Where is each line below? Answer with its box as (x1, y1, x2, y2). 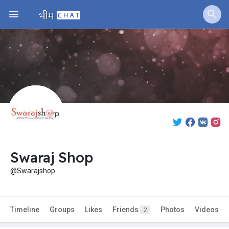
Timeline (10, 205, 39, 214)
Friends (112, 205, 140, 214)
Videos (195, 205, 219, 214)
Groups (50, 205, 75, 214)
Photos (161, 205, 185, 214)
